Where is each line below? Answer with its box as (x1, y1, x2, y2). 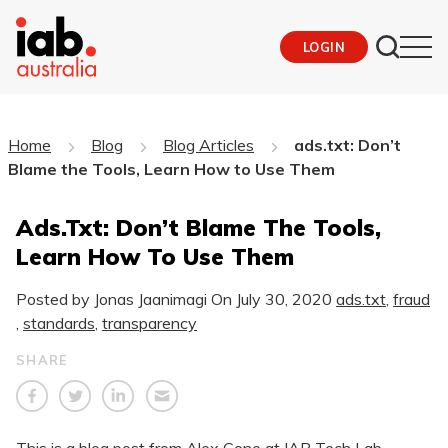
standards (23, 312, 95, 333)
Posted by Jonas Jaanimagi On (16, 288, 236, 309)
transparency (102, 312, 197, 333)
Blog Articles (162, 134, 254, 155)
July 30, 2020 (236, 288, 332, 309)
